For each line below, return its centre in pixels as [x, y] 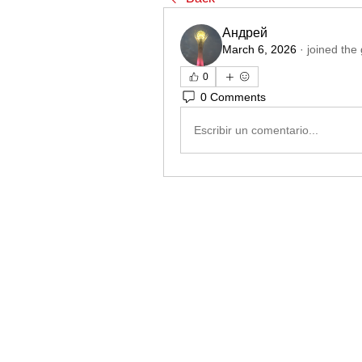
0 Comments [233, 97]
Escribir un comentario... [256, 130]
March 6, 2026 [259, 49]
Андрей [245, 33]
